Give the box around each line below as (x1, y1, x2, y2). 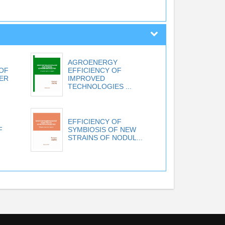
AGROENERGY (67, 58, 118, 67)
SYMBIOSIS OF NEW (67, 125, 136, 134)
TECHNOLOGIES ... (67, 82, 132, 91)
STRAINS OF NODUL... (67, 133, 143, 142)
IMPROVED (67, 74, 105, 83)
